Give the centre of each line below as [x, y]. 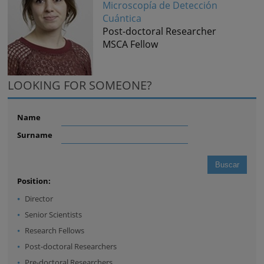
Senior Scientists [54, 215]
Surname [35, 135]
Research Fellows [55, 231]
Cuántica [122, 18]
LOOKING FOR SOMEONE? [80, 85]
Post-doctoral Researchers [71, 247]
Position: [34, 181]
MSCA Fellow [131, 44]
